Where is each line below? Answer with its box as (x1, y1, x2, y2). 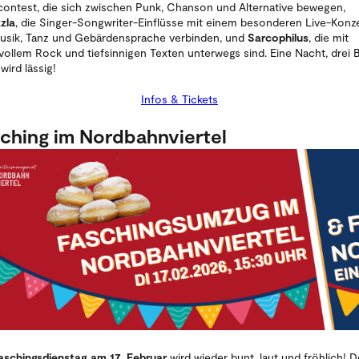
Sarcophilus (248, 30, 309, 44)
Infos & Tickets (141, 91, 218, 106)
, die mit (309, 30, 349, 44)
